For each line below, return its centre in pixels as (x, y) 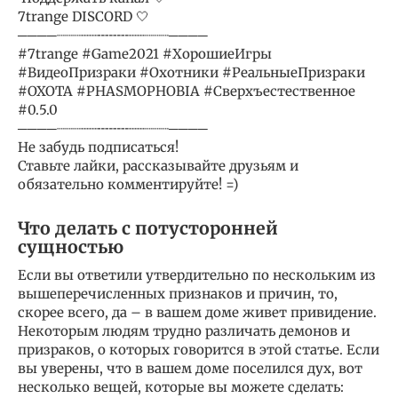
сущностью (71, 247)
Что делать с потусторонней (148, 228)
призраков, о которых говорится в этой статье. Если (199, 349)
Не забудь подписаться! (98, 147)
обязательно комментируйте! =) (128, 184)
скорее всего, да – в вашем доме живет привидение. (197, 312)
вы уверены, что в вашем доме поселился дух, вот (190, 368)
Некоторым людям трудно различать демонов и (184, 330)
